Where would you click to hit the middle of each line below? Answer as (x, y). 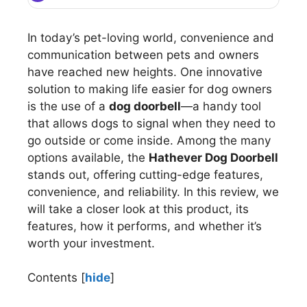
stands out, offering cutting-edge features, (145, 174)
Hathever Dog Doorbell (213, 157)
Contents (52, 278)
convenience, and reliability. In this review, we (153, 192)
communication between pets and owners (143, 54)
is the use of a (68, 106)
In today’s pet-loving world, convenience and (151, 37)
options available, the (88, 157)
